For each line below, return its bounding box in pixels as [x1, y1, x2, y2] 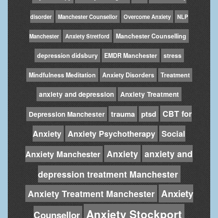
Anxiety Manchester [25, 148, 100, 160]
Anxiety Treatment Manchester [27, 187, 155, 200]
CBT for [163, 108, 192, 119]
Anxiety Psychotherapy [68, 127, 155, 139]
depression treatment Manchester [37, 167, 178, 180]
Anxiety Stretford [65, 32, 109, 40]
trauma [111, 108, 135, 119]
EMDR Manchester [104, 51, 157, 60]
